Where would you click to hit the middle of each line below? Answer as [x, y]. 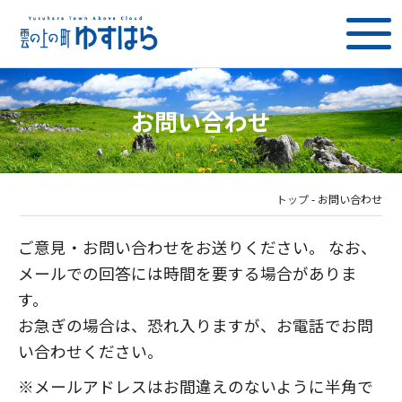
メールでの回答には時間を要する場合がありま [188, 273]
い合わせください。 [91, 351]
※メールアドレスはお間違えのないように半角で [196, 386]
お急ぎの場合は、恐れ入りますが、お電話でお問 [196, 325]
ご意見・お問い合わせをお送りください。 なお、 [197, 247]
